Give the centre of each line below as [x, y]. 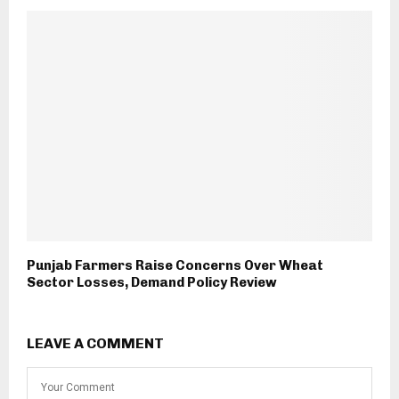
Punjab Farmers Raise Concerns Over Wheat [175, 265]
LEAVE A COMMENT [95, 343]
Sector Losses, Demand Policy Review [152, 282]
